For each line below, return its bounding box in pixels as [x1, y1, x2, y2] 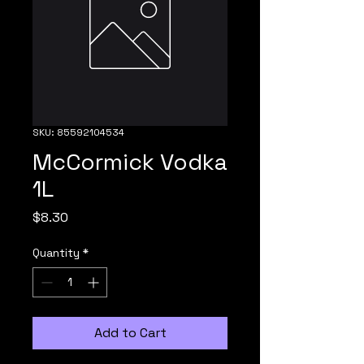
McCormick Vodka [32, 147, 227, 176]
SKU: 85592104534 [32, 126, 124, 139]
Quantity [32, 245, 80, 260]
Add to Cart [93, 324, 167, 341]
